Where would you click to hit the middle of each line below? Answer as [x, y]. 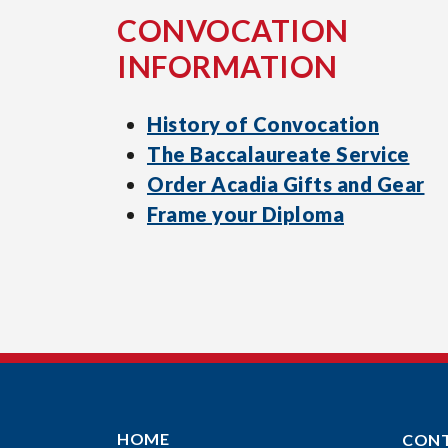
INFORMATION [227, 66]
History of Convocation [263, 124]
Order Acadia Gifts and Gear [286, 184]
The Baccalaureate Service [278, 154]
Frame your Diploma [245, 214]
